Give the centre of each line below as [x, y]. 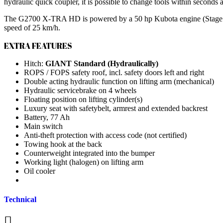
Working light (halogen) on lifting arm [84, 162]
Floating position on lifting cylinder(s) [83, 100]
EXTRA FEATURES [38, 46]
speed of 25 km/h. [32, 28]
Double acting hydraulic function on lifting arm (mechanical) [119, 82]
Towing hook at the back [63, 144]
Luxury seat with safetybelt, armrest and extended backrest [116, 109]
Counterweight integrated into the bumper [89, 153]
